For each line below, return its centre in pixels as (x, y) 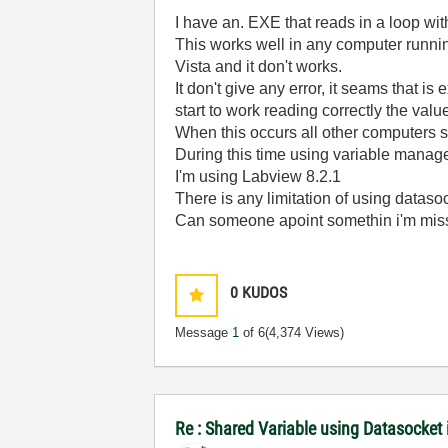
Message (204, 332)
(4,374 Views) (305, 332)
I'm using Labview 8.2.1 (258, 176)
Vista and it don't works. (259, 66)
